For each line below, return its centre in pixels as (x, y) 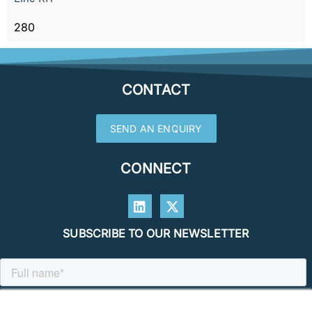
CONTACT (156, 90)
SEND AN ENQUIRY (156, 129)
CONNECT (156, 169)
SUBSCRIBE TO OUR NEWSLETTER (156, 234)
